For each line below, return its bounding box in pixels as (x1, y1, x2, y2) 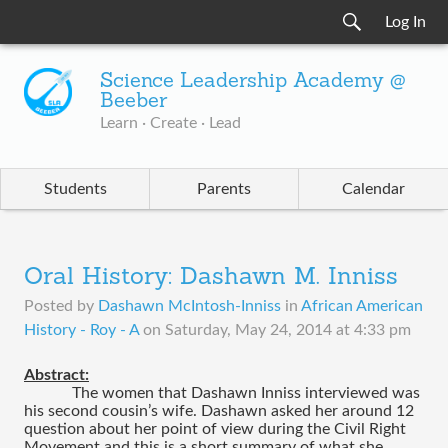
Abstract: (24, 367, 89, 383)
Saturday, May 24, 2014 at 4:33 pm (165, 322, 411, 338)
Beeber (100, 92, 167, 112)
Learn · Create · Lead (100, 115, 241, 131)
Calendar (342, 181, 405, 197)
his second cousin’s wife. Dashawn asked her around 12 (24, 403, 414, 419)
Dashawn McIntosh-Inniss (98, 298, 281, 314)
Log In (385, 14, 426, 30)
